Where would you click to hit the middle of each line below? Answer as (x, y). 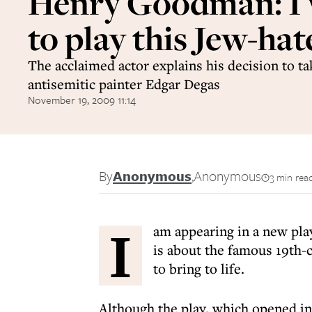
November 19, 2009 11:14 (82, 100)
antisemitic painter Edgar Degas (124, 84)
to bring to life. (199, 268)
